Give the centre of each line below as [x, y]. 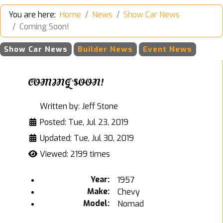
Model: [96, 203]
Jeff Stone [100, 106]
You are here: [34, 14]
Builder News [105, 49]
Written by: [60, 106]
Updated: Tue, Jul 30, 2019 [87, 138]
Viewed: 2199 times [75, 154]
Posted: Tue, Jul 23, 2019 [84, 122]
